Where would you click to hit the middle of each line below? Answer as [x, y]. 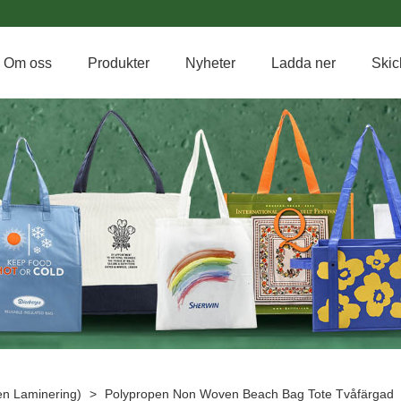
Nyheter [210, 63]
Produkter [119, 63]
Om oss [28, 63]
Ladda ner [303, 63]
